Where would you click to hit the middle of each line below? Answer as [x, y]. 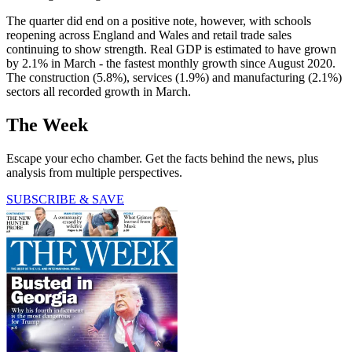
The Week [47, 125]
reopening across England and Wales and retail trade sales [149, 35]
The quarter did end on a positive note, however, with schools [159, 21]
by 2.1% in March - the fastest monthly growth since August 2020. [171, 64]
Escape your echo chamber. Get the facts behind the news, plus [162, 159]
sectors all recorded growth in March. [99, 92]
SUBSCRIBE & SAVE [65, 200]
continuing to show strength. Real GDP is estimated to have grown [171, 49]
